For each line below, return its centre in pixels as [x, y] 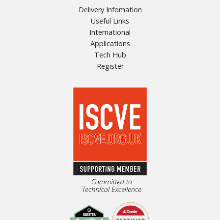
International [110, 32]
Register [110, 66]
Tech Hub [110, 55]
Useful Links [110, 21]
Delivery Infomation [110, 10]
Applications [110, 44]
